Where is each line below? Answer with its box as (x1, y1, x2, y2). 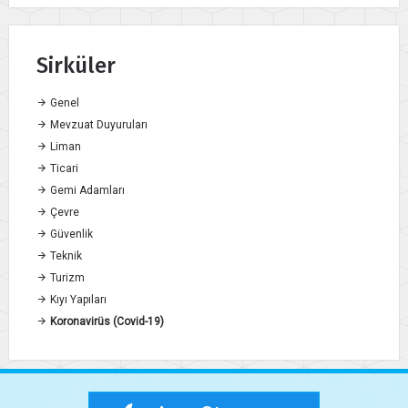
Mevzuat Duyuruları (47, 118, 148, 132)
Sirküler (36, 53, 116, 79)
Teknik (47, 250, 82, 263)
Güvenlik (47, 228, 93, 241)
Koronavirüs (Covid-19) (47, 315, 164, 329)
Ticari (47, 162, 78, 176)
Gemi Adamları (47, 184, 125, 198)
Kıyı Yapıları (47, 293, 107, 307)
